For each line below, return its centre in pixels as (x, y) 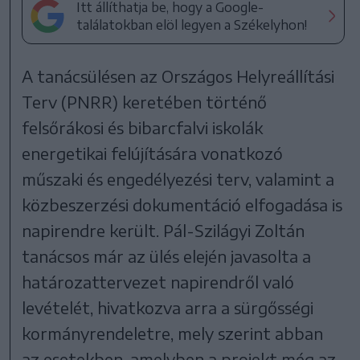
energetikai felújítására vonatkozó (153, 153)
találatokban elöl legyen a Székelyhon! (192, 25)
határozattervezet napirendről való (158, 281)
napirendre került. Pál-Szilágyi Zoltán (164, 230)
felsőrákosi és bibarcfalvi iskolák (143, 127)
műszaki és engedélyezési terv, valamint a (178, 178)
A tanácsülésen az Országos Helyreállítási (178, 76)
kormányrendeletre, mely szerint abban (173, 333)
